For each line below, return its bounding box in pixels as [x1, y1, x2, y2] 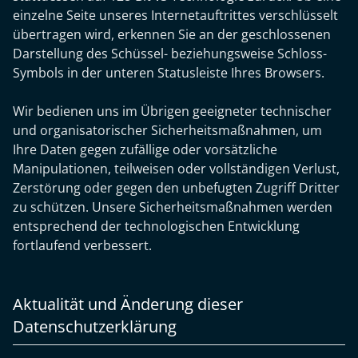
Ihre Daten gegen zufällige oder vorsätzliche [13, 141, 277, 158]
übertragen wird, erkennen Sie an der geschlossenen [13, 26, 331, 43]
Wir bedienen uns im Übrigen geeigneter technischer [13, 102, 332, 120]
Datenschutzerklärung [13, 316, 177, 337]
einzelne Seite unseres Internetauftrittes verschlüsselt [13, 6, 338, 24]
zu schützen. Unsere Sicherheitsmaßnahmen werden [13, 198, 332, 216]
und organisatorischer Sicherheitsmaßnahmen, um [13, 121, 322, 139]
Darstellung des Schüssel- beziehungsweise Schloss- [13, 45, 327, 62]
